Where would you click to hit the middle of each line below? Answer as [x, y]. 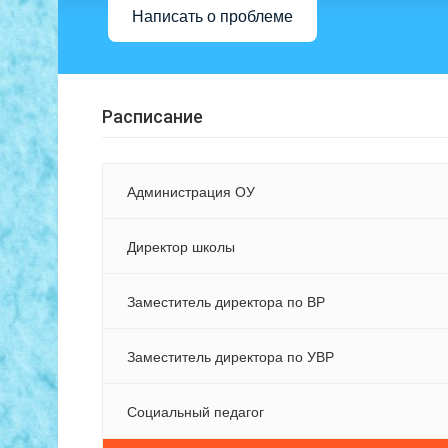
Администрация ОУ [191, 191]
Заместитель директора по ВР [226, 301]
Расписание [152, 117]
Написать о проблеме [212, 16]
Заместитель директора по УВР [230, 356]
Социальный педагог [195, 411]
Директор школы [181, 246]
